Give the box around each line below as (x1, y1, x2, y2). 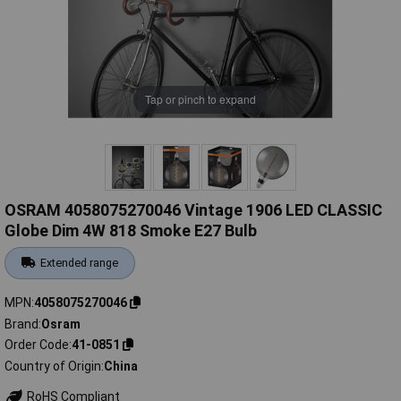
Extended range (40, 256, 119, 270)
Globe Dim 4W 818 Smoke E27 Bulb (4, 221, 257, 241)
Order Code (4, 337, 69, 353)
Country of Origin (4, 358, 101, 373)
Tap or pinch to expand (145, 91, 256, 107)
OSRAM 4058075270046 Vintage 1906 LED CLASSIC (4, 200, 382, 220)
